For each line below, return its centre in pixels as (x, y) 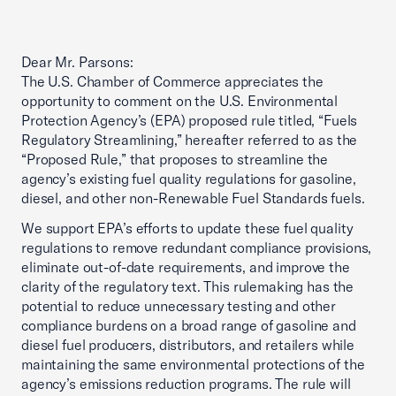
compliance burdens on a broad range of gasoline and (189, 325)
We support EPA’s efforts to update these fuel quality (187, 228)
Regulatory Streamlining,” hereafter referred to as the (190, 140)
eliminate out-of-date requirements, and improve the (186, 267)
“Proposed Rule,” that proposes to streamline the (175, 159)
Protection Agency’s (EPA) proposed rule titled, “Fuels (190, 120)
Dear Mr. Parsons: (77, 62)
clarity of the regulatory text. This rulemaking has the (188, 286)
